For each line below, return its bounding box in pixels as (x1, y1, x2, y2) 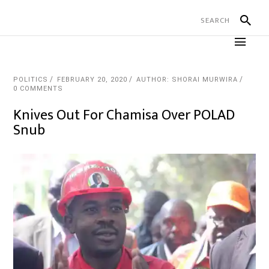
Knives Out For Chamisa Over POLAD (13, 103, 235, 127)
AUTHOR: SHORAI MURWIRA (136, 76, 238, 83)
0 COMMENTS (13, 85, 64, 92)
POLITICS (13, 76, 49, 83)
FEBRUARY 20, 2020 (57, 76, 128, 83)
